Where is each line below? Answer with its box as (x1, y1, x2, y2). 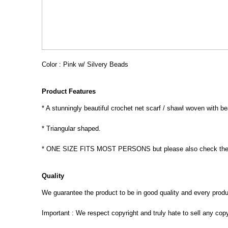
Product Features (42, 87, 96, 95)
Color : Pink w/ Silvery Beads (42, 60, 128, 68)
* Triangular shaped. (42, 124, 101, 132)
